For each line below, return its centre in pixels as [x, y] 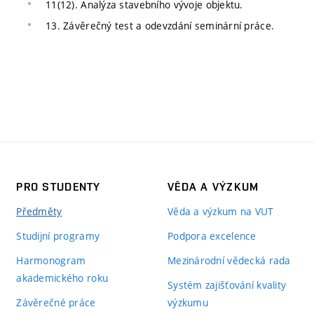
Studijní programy [58, 235]
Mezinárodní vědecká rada [229, 260]
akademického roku [62, 278]
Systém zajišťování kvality [227, 285]
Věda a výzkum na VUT [220, 211]
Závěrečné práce [56, 302]
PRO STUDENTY [59, 186]
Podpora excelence [212, 235]
